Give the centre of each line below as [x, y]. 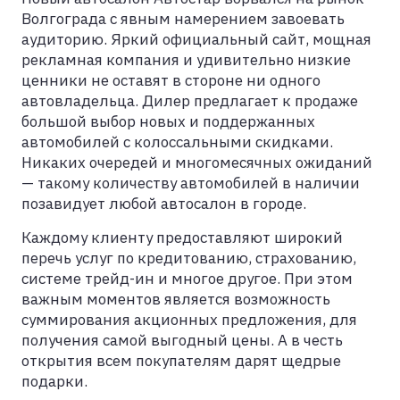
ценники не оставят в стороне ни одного [171, 80]
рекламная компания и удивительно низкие [186, 59]
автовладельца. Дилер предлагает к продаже [190, 100]
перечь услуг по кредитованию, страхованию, [189, 258]
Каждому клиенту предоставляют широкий [182, 237]
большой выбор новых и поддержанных [168, 121]
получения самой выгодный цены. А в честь [182, 340]
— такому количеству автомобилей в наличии [191, 183]
